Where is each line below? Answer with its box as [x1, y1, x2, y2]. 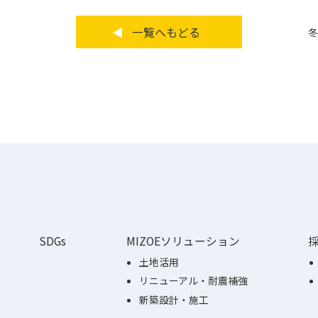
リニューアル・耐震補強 [139, 273, 248, 288]
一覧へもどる [131, 23, 200, 40]
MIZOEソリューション [126, 233, 240, 250]
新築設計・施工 [139, 292, 209, 307]
